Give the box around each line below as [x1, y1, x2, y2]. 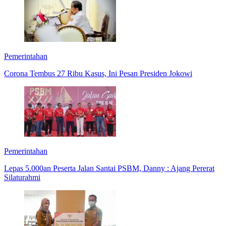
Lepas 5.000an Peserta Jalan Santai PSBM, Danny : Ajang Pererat [4, 163, 214, 173]
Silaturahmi [4, 173, 40, 182]
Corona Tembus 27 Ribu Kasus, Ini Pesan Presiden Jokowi [4, 69, 192, 78]
